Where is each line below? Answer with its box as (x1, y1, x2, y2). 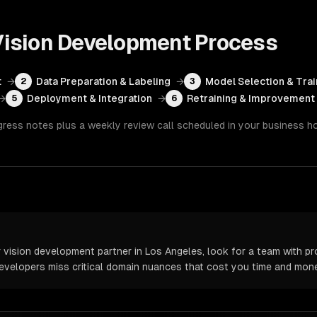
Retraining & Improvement (187, 93, 315, 104)
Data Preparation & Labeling (36, 76, 171, 87)
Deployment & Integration (27, 93, 152, 104)
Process (190, 30, 277, 55)
